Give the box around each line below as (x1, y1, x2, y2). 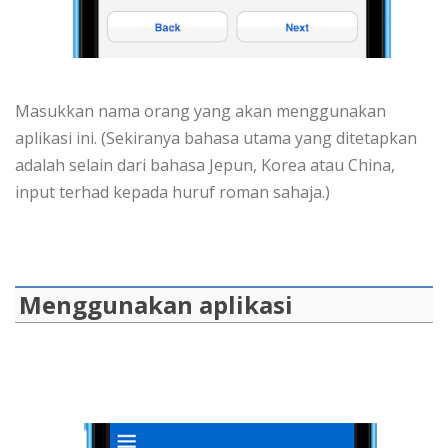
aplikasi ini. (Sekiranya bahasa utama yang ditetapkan (15, 127, 417, 150)
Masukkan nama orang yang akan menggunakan (15, 100, 386, 123)
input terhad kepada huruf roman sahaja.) (15, 181, 330, 204)
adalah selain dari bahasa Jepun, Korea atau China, (15, 154, 395, 177)
